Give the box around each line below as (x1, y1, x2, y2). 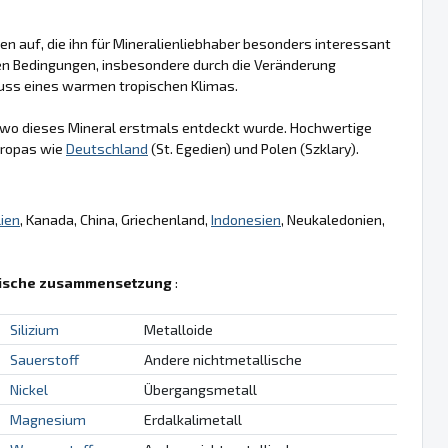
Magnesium (9, 410, 86, 428)
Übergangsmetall (143, 380, 257, 398)
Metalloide (143, 320, 213, 338)
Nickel (9, 380, 48, 398)
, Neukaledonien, (281, 210, 385, 228)
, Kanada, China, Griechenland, (20, 210, 211, 228)
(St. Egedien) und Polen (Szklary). (148, 139, 359, 157)
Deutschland (66, 139, 148, 157)
